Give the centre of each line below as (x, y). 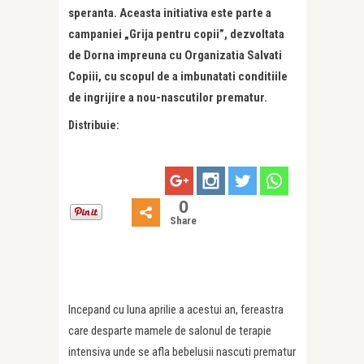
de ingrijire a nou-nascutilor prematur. (168, 98)
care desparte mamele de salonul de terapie (170, 331)
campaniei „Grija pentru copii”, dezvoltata (176, 35)
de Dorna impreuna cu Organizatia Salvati (175, 56)
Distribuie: (94, 126)
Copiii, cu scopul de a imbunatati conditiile (178, 77)
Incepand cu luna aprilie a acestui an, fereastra (176, 310)
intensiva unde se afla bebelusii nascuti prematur (182, 352)
